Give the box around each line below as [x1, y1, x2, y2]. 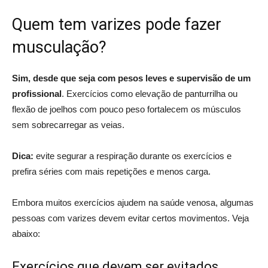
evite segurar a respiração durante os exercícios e [33, 150, 232, 161]
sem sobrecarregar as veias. [12, 119, 127, 130]
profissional [12, 88, 62, 99]
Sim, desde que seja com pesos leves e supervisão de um [12, 72, 251, 83]
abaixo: [12, 228, 40, 239]
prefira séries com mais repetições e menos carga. [12, 166, 213, 176]
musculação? [12, 37, 111, 57]
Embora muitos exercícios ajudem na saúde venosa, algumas [12, 197, 254, 208]
